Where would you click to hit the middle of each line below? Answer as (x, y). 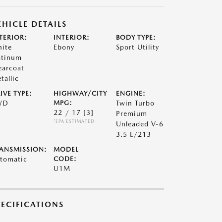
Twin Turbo (136, 103)
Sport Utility (138, 47)
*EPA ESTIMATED (74, 121)
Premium (132, 113)
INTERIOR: (71, 37)
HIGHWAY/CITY (80, 93)
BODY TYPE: (136, 37)
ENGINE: (131, 93)
